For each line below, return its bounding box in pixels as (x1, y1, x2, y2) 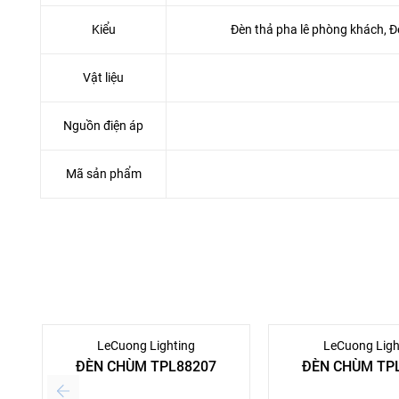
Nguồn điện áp (63, 118, 143, 134)
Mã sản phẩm (65, 167, 142, 182)
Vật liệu (83, 70, 124, 85)
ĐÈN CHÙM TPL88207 (76, 358, 216, 376)
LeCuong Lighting (97, 338, 195, 354)
